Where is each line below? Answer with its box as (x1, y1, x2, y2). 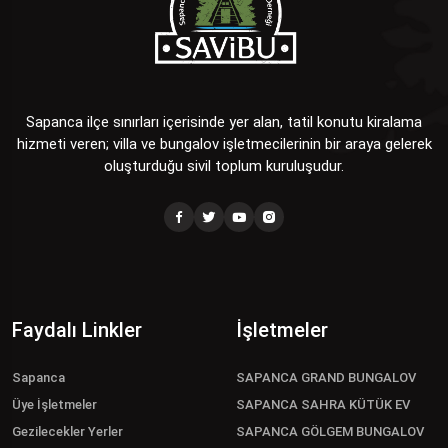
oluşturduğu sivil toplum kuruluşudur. (104, 157, 344, 176)
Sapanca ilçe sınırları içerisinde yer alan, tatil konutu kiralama (26, 113, 422, 132)
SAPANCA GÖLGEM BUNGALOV (236, 424, 424, 440)
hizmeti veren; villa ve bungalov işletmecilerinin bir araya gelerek (16, 135, 432, 154)
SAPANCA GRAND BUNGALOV (236, 370, 416, 386)
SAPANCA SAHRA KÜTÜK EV (236, 397, 410, 413)
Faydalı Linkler (12, 318, 142, 343)
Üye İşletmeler (12, 397, 97, 413)
